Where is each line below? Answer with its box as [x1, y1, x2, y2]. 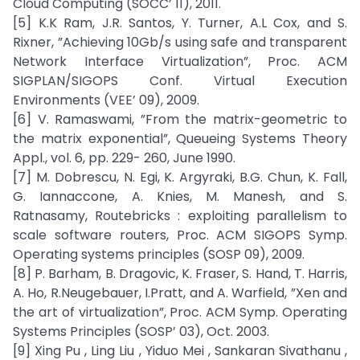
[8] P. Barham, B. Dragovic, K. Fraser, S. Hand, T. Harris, [13, 264, 347, 283]
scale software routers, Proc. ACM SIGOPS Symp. [13, 226, 347, 244]
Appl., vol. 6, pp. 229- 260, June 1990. [13, 149, 235, 167]
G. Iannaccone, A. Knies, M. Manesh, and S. [13, 187, 347, 206]
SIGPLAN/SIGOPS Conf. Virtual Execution [13, 72, 347, 90]
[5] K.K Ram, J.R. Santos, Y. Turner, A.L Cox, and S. [13, 14, 347, 32]
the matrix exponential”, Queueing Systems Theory [13, 129, 347, 148]
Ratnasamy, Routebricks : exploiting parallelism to [13, 207, 347, 225]
